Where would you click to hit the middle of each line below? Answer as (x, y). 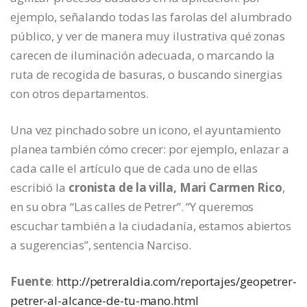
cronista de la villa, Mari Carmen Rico (175, 188)
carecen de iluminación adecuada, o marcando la (143, 56)
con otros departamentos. (79, 94)
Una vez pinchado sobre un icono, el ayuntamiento (146, 130)
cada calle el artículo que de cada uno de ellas (134, 169)
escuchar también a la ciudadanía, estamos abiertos (151, 226)
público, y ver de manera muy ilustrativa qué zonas (148, 36)
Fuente (31, 282)
